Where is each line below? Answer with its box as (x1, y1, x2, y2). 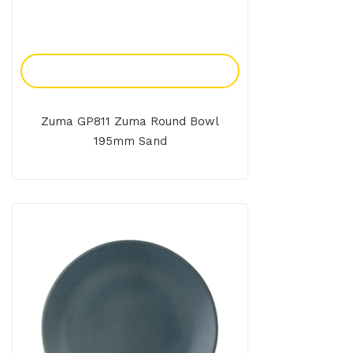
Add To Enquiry (83, 63, 177, 79)
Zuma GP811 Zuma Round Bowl (41, 114, 219, 129)
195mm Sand (93, 134, 167, 149)
